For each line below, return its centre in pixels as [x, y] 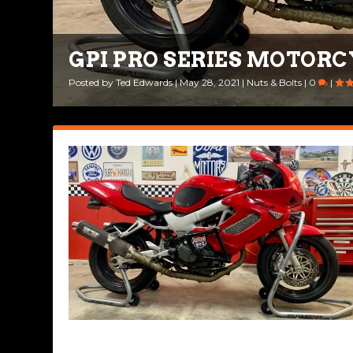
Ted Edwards [145, 82]
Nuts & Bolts [275, 82]
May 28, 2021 [210, 82]
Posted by [93, 82]
